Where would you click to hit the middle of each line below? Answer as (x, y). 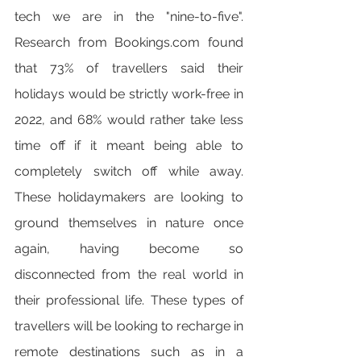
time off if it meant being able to (129, 145)
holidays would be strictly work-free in (129, 94)
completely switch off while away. (129, 171)
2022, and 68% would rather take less (129, 120)
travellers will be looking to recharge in (129, 326)
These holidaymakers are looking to (129, 197)
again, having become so (129, 249)
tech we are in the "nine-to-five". (129, 17)
